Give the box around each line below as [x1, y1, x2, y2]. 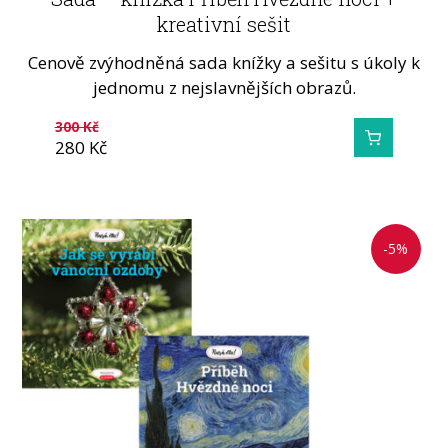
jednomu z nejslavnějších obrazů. [92, 76, 356, 100]
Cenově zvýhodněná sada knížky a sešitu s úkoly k [28, 51, 420, 75]
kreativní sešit [157, 10, 291, 37]
